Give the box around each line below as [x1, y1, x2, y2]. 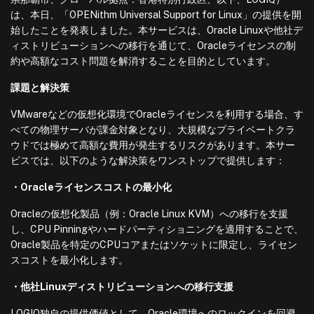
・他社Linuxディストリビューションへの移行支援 [11, 281, 233, 292]
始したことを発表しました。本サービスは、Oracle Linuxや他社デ [11, 25, 303, 36]
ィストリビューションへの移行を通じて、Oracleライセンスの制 [11, 40, 296, 51]
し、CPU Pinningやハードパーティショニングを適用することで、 [11, 224, 303, 235]
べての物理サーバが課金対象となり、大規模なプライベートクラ [11, 124, 295, 135]
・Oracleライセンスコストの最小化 [11, 182, 172, 193]
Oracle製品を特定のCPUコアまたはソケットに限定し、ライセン [11, 239, 297, 250]
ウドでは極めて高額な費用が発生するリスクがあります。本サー [11, 139, 295, 151]
